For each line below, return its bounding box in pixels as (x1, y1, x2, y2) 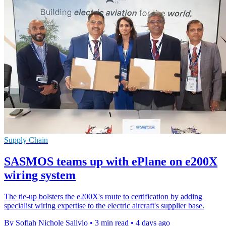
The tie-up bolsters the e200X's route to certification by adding (4, 192, 202, 201)
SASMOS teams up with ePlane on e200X (4, 155, 217, 168)
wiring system (4, 168, 76, 182)
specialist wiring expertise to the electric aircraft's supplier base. (4, 201, 204, 210)
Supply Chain (4, 136, 48, 145)
